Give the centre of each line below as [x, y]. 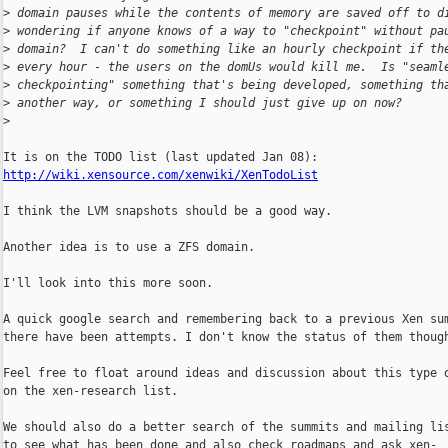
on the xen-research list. [90, 391]
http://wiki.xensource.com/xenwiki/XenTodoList [160, 175]
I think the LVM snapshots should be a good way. [167, 211]
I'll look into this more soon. [108, 283]
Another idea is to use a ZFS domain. [129, 247]
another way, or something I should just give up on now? [206, 103]
